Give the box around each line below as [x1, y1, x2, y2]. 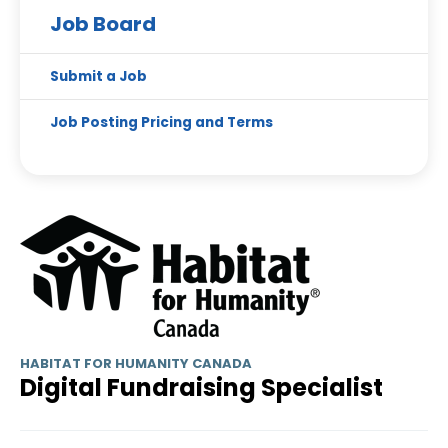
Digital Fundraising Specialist [20, 371, 383, 404]
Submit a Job [50, 67, 147, 86]
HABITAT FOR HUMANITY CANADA [20, 354, 252, 373]
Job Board [50, 10, 156, 38]
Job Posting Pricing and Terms [50, 113, 273, 132]
